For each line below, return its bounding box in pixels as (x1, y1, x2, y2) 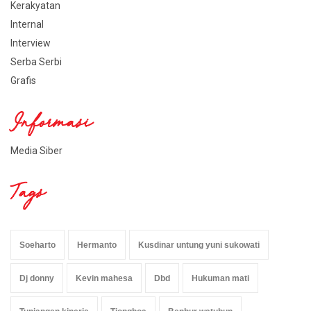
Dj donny (19, 274, 54, 284)
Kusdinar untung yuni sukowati (138, 240, 260, 251)
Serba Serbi (10, 56, 62, 68)
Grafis (10, 75, 36, 87)
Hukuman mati (192, 274, 249, 284)
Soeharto (19, 240, 56, 251)
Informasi (10, 110, 92, 141)
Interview (10, 37, 51, 49)
